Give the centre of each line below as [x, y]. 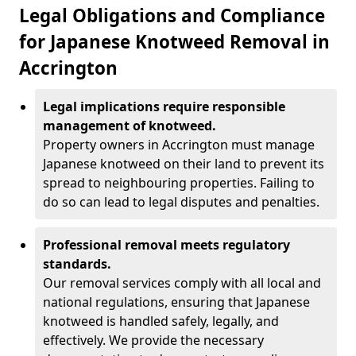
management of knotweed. [130, 126]
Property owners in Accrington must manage [179, 145]
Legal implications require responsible [164, 106]
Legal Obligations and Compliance [172, 15]
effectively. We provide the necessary [153, 340]
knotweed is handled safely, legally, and [161, 321]
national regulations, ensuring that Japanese [176, 302]
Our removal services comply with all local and [182, 283]
